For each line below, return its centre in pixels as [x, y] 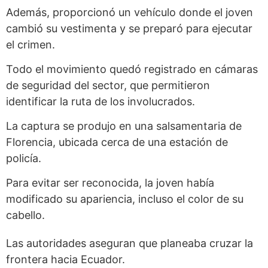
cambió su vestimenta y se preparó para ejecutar [129, 28]
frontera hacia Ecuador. [66, 259]
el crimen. [31, 44]
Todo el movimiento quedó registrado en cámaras [132, 69]
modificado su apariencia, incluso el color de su [125, 199]
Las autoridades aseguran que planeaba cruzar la [130, 243]
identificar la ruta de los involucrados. [100, 101]
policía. [24, 158]
